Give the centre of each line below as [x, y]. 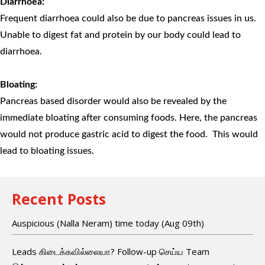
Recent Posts [59, 198]
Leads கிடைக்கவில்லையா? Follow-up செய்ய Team [111, 251]
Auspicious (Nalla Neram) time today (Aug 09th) [108, 223]
